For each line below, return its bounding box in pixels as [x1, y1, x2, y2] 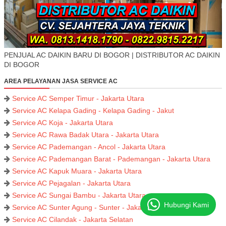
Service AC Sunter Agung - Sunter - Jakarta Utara [12, 203, 170, 212]
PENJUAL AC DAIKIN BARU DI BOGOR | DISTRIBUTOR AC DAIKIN [4, 51, 220, 60]
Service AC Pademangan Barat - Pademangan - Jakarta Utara [12, 155, 210, 163]
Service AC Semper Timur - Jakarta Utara [12, 94, 144, 103]
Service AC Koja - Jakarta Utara [12, 119, 113, 127]
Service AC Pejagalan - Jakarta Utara [12, 179, 131, 188]
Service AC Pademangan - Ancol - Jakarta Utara [12, 143, 165, 151]
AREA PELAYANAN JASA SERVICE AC [4, 78, 118, 85]
